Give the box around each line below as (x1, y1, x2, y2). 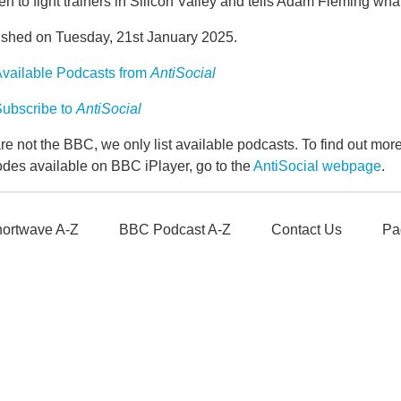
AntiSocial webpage (253, 158, 381, 174)
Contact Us (271, 222, 342, 237)
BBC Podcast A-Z (119, 222, 231, 237)
